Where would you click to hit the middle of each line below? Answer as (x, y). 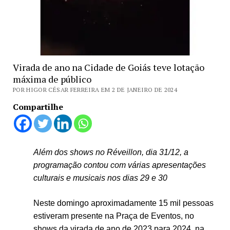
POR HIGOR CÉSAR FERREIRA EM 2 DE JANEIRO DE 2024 (95, 89)
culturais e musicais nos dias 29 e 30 (100, 178)
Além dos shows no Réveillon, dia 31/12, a (111, 152)
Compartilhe (38, 107)
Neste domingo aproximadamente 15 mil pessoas (123, 203)
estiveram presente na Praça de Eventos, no (113, 216)
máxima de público (52, 79)
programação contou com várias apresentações (119, 165)
